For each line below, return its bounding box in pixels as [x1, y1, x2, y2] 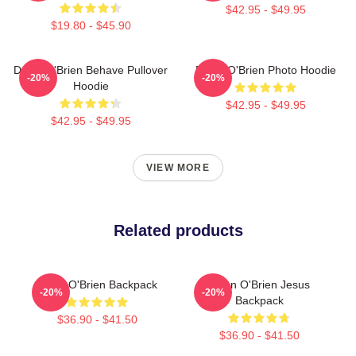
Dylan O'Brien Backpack [37, 277, 157, 291]
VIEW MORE [146, 161, 210, 173]
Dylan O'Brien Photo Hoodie [195, 63, 336, 76]
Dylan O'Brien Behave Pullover [14, 63, 168, 76]
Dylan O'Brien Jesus [208, 277, 310, 291]
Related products [113, 221, 243, 239]
